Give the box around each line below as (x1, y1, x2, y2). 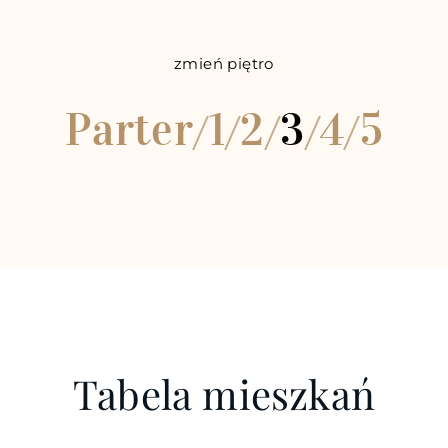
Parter (64, 102, 194, 157)
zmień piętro (174, 53, 274, 73)
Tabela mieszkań (73, 366, 375, 420)
